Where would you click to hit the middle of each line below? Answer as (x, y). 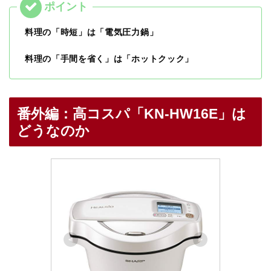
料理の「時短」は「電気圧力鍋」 (92, 32)
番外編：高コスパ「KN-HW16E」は (132, 113)
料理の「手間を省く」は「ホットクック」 (109, 59)
